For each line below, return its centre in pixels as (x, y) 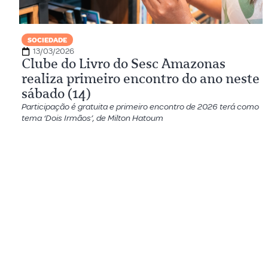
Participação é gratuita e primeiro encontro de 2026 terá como (140, 107)
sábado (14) (56, 94)
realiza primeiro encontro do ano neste (141, 79)
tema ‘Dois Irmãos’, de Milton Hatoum (92, 118)
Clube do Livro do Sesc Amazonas (124, 64)
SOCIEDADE (47, 40)
